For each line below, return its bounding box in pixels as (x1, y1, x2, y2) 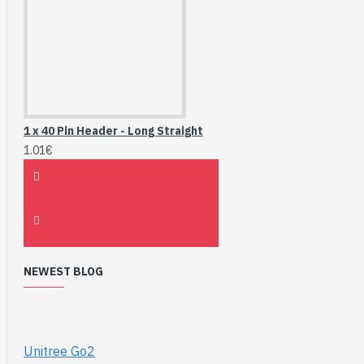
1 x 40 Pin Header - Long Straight (24, 123, 203, 138)
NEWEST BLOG (24, 263, 103, 279)
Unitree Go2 (24, 342, 95, 359)
